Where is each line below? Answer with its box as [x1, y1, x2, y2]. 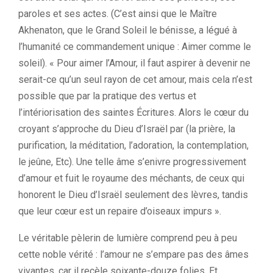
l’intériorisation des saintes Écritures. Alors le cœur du [18, 107, 249, 118]
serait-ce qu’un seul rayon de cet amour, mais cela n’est [18, 74, 252, 85]
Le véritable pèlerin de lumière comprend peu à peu [18, 232, 237, 244]
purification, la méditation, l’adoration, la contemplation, [18, 140, 249, 151]
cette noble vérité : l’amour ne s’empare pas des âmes [18, 249, 249, 260]
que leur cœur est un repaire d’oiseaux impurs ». [18, 205, 221, 217]
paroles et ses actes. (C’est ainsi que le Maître [18, 8, 217, 19]
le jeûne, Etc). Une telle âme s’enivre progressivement [18, 156, 246, 168]
